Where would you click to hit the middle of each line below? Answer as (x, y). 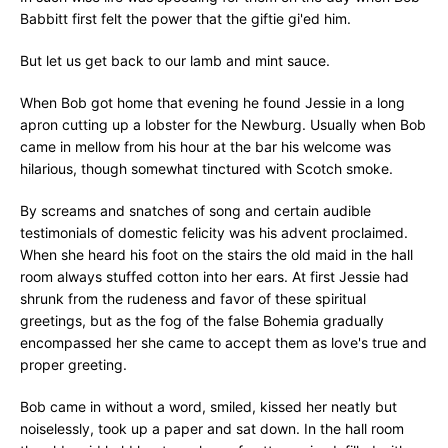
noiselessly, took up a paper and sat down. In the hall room (212, 428)
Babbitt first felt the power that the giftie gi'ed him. (185, 18)
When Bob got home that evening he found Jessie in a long (212, 102)
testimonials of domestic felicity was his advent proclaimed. (214, 232)
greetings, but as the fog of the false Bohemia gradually (202, 320)
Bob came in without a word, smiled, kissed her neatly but (208, 406)
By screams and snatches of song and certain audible (195, 210)
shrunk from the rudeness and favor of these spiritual (193, 298)
